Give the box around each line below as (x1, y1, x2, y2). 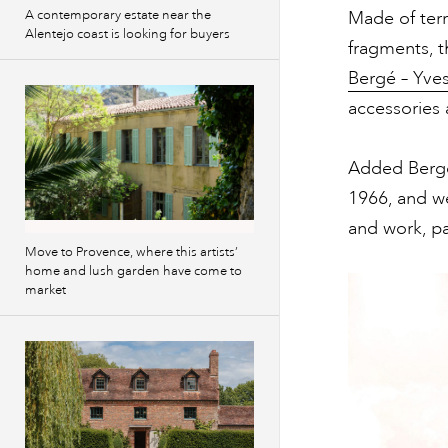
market (25, 282, 66, 298)
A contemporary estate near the (25, 7, 211, 23)
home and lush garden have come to (25, 263, 242, 279)
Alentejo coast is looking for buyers (25, 26, 230, 42)
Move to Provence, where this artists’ (25, 244, 238, 260)
